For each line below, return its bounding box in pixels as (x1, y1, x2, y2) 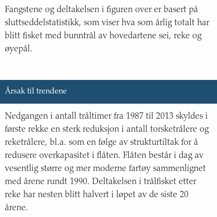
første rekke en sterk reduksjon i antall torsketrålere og (5, 125, 209, 135)
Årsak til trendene (5, 88, 67, 96)
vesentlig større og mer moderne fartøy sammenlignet (5, 165, 206, 174)
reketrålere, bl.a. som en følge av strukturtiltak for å (5, 139, 198, 148)
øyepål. (5, 45, 32, 54)
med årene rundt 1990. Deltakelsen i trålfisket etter (5, 178, 196, 187)
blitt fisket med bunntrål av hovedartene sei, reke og (5, 31, 201, 41)
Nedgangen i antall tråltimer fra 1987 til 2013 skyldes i (5, 112, 208, 122)
